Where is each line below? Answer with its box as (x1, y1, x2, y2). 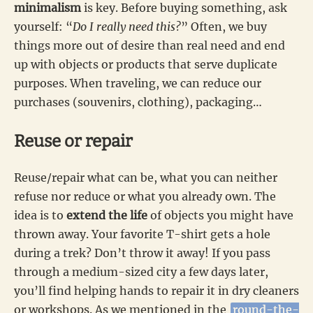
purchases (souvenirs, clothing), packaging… (14, 94, 262, 109)
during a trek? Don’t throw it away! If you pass (14, 245, 270, 260)
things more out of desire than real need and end (14, 38, 285, 52)
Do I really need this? (73, 19, 181, 34)
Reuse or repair (14, 131, 133, 151)
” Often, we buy (181, 19, 267, 34)
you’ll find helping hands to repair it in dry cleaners (14, 283, 299, 298)
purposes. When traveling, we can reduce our (14, 75, 261, 90)
